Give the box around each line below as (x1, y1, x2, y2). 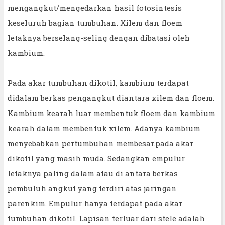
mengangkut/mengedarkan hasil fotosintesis (8, 2, 182, 13)
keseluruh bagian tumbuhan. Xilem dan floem (8, 17, 182, 28)
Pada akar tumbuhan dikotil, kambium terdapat (8, 77, 189, 88)
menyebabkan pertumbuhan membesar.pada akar (8, 138, 193, 148)
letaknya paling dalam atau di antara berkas (8, 168, 178, 178)
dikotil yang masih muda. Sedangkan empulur (8, 153, 185, 163)
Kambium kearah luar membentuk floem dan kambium (8, 107, 215, 118)
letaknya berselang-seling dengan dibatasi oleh (8, 32, 190, 43)
